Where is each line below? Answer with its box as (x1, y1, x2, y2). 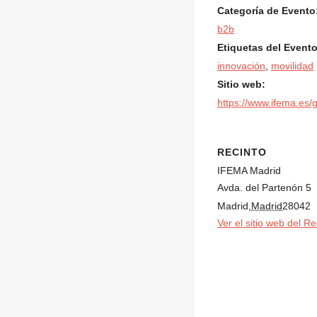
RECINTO (217, 146, 267, 158)
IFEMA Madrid (217, 164, 281, 176)
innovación (217, 59, 265, 71)
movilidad (271, 59, 313, 71)
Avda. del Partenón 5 (217, 181, 311, 193)
